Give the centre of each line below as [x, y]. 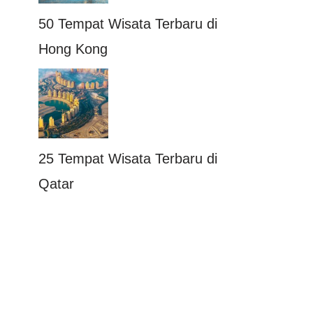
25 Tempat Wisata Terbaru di [128, 158]
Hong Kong [73, 49]
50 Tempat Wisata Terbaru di [128, 23]
